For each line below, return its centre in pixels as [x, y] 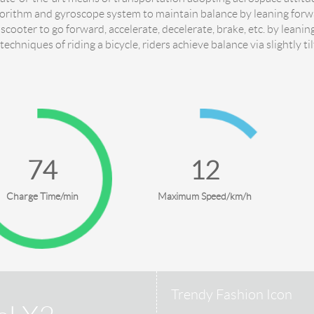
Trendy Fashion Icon [232, 295]
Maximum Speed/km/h [205, 197]
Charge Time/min [42, 197]
